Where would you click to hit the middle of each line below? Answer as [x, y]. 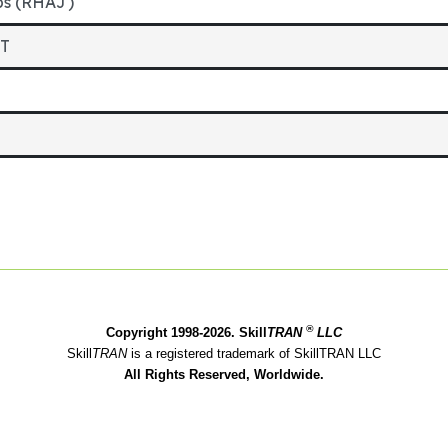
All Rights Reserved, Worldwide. [224, 374]
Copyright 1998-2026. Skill [186, 332]
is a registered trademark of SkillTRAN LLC [256, 353]
